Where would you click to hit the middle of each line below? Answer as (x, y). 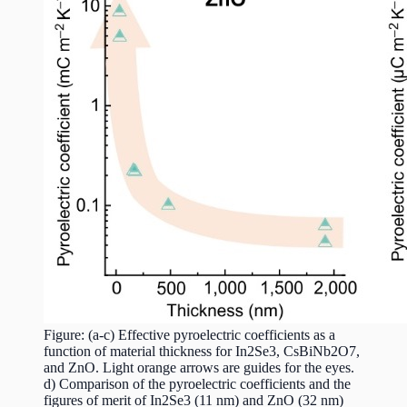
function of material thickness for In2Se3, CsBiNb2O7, (202, 351)
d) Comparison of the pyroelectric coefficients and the (197, 384)
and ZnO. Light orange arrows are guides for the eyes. (199, 367)
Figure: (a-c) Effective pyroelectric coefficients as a (189, 335)
